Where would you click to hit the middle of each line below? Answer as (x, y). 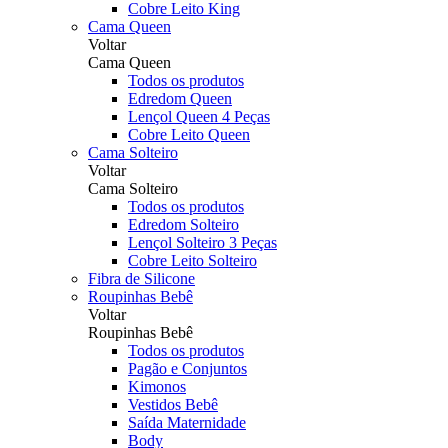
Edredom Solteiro (183, 224)
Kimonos (157, 386)
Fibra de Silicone (141, 278)
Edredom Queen (180, 98)
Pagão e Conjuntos (187, 368)
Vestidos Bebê (173, 404)
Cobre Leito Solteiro (192, 260)
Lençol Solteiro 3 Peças (202, 242)
